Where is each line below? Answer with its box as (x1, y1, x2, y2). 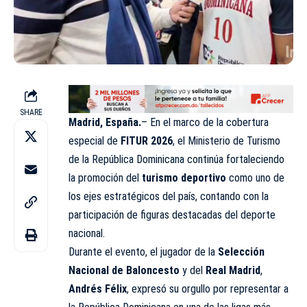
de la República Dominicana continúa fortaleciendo (69, 152, 284, 166)
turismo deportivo (142, 171, 226, 184)
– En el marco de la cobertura (141, 115, 269, 129)
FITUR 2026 (121, 134, 173, 147)
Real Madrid (206, 263, 260, 277)
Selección (218, 245, 265, 258)
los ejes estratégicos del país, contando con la (69, 189, 269, 203)
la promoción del (69, 171, 142, 184)
